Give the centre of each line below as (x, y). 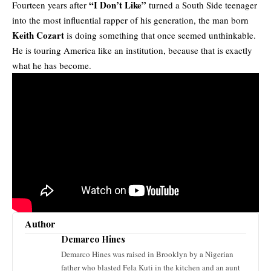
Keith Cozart (38, 35)
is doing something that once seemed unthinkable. (160, 35)
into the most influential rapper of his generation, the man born (130, 20)
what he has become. (52, 66)
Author (40, 224)
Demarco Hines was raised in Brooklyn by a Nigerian (147, 254)
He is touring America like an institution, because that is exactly (132, 51)
